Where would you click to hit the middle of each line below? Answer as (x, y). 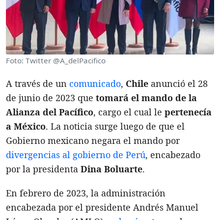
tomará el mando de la (146, 97)
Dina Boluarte (111, 169)
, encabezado (173, 154)
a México (26, 126)
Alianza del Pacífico (50, 112)
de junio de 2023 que (51, 97)
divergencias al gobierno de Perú (76, 154)
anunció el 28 (178, 83)
